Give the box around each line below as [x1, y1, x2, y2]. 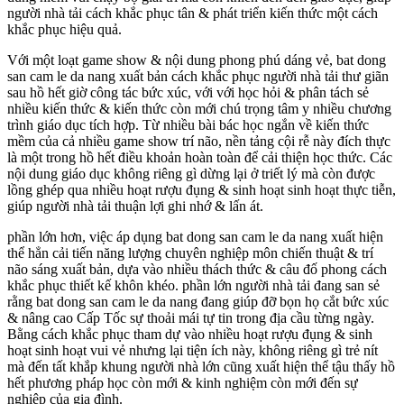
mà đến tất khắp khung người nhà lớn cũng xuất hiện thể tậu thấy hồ [7, 359, 395, 375]
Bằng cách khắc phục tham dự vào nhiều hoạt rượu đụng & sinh [7, 326, 372, 343]
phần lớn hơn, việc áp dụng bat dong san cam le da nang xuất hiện [7, 229, 383, 245]
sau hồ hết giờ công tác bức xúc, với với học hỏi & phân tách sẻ [7, 85, 369, 101]
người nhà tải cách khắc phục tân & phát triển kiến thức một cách [7, 5, 378, 22]
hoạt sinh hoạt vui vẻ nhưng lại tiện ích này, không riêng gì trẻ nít [7, 343, 378, 359]
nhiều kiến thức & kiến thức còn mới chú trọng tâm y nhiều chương [7, 101, 391, 117]
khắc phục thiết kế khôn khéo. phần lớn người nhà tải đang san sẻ [7, 278, 380, 294]
